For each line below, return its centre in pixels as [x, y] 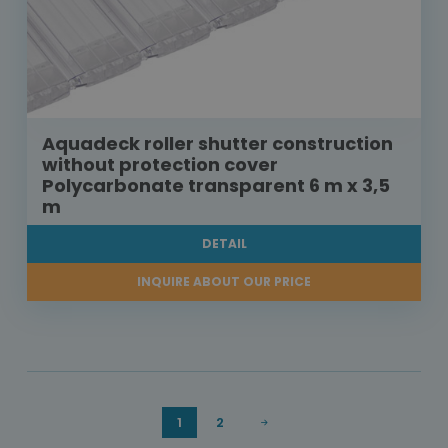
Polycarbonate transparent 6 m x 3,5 [216, 186]
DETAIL [224, 244]
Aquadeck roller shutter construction [217, 144]
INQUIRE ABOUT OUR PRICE [224, 282]
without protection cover [160, 165]
